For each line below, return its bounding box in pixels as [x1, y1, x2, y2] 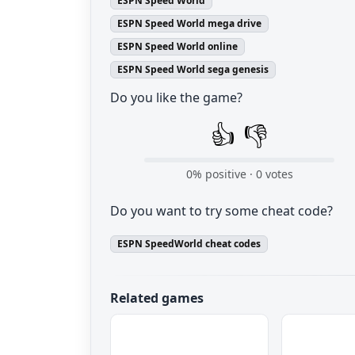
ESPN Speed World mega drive [116, 16, 261, 30]
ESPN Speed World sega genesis [116, 63, 269, 77]
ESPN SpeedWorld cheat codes [116, 237, 261, 251]
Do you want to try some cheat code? [110, 202, 333, 220]
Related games [110, 289, 204, 307]
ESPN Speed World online [116, 39, 238, 53]
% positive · [192, 166, 256, 182]
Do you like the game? [110, 89, 242, 107]
